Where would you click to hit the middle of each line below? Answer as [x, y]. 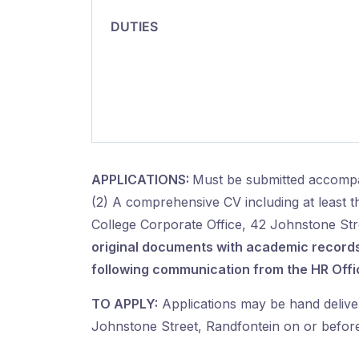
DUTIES [131, 26]
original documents [152, 246]
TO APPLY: [125, 303]
